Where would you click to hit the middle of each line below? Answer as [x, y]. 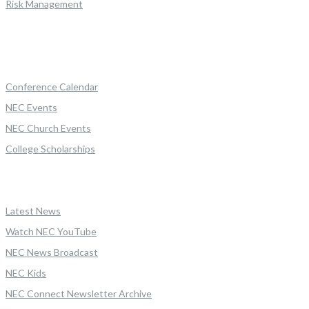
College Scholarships [50, 149]
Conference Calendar [52, 87]
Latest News [33, 211]
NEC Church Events [48, 128]
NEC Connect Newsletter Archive [79, 293]
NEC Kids [26, 273]
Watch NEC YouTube [51, 231]
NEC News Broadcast [52, 252]
